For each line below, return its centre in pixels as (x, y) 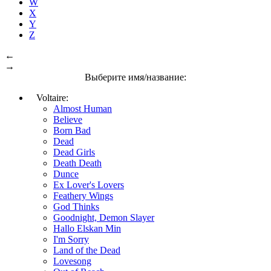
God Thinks (76, 206)
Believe (68, 119)
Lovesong (72, 261)
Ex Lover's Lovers (89, 184)
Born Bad (72, 130)
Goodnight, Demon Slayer (104, 217)
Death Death (77, 163)
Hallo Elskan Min (87, 228)
